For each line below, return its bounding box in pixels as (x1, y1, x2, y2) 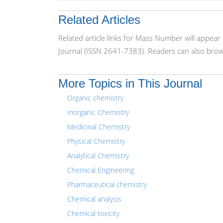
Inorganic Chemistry (67, 108, 129, 117)
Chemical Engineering (67, 165, 134, 175)
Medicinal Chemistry (67, 122, 130, 131)
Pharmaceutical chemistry (67, 180, 147, 189)
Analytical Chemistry (67, 151, 129, 160)
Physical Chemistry (67, 136, 125, 146)
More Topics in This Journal (58, 77, 202, 90)
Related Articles (58, 13, 140, 26)
